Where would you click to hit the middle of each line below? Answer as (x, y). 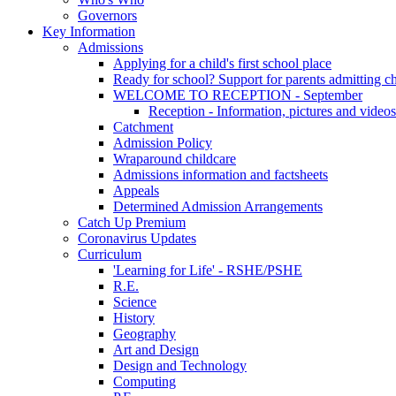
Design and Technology (180, 365)
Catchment (143, 126)
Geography (145, 333)
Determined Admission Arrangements (218, 206)
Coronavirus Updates (137, 238)
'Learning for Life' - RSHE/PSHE (208, 270)
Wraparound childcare (175, 158)
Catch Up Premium (132, 222)
